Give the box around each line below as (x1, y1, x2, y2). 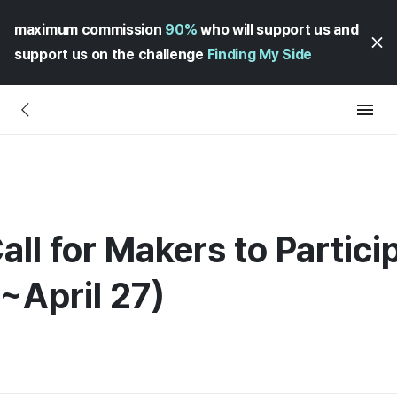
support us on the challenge (14, 46, 207, 63)
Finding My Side (206, 46, 313, 63)
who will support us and (197, 21, 359, 38)
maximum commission (14, 21, 166, 38)
